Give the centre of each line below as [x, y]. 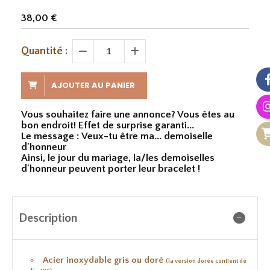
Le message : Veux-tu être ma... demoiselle [117, 136]
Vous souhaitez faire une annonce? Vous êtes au [128, 114]
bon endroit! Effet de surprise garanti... [108, 125]
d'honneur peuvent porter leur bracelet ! [111, 168]
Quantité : [44, 51]
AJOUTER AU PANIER [93, 85]
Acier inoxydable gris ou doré [104, 260]
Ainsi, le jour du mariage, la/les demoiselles [118, 158]
